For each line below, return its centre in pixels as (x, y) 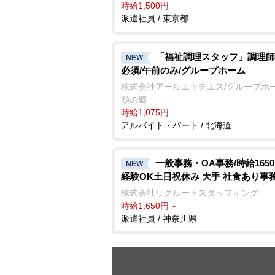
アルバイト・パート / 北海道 (176, 125)
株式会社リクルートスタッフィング (190, 192)
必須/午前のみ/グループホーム (183, 70)
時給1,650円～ (149, 205)
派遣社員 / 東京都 (155, 18)
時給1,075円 (145, 112)
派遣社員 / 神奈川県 (159, 218)
